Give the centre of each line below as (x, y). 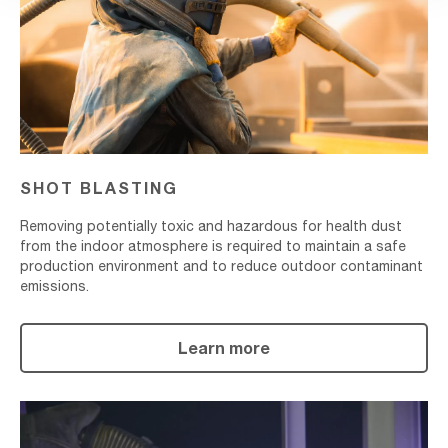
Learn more (224, 347)
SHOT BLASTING (99, 187)
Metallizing (64, 415)
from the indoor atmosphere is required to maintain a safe (213, 245)
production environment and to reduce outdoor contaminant (221, 265)
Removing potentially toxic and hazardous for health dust (211, 225)
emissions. (54, 285)
